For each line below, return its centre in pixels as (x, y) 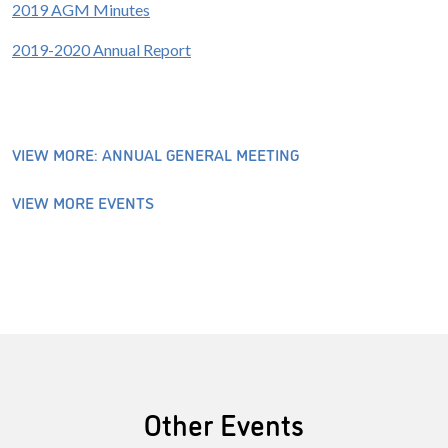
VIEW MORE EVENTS (83, 202)
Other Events (224, 423)
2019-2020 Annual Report (101, 50)
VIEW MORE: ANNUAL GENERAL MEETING (155, 154)
